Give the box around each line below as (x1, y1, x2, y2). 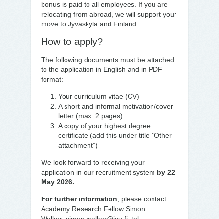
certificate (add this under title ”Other (58, 131, 172, 139)
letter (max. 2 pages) (58, 112, 123, 120)
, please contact (117, 195, 166, 203)
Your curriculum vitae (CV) (58, 92, 139, 100)
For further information (41, 195, 117, 203)
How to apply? (41, 36, 103, 47)
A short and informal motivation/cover (58, 102, 173, 110)
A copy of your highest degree (58, 122, 151, 130)
